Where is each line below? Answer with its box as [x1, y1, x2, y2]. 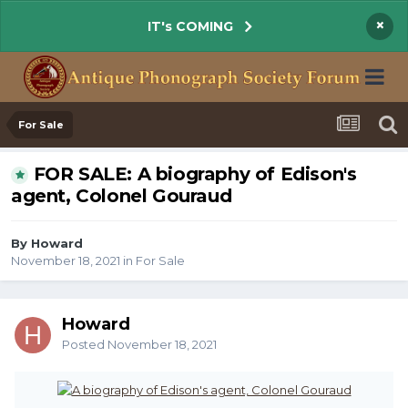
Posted [62, 337, 107, 352]
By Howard [11, 236, 83, 251]
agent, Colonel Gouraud [11, 185, 232, 208]
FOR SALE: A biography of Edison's [33, 163, 357, 186]
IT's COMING [147, 18, 233, 35]
